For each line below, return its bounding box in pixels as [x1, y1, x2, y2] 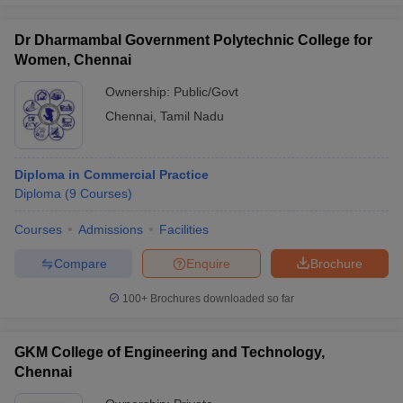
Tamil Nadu [160, 109, 224, 123]
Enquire [186, 255, 230, 271]
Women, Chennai [14, 52, 131, 67]
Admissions [78, 222, 143, 237]
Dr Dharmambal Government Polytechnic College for [14, 32, 372, 48]
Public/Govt [174, 85, 238, 99]
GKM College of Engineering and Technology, [14, 345, 325, 360]
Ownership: [105, 85, 174, 99]
